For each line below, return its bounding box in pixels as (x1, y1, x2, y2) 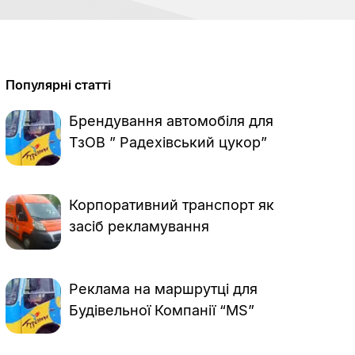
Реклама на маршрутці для (69, 281, 258, 297)
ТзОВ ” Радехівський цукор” (69, 134, 268, 151)
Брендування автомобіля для (69, 113, 274, 129)
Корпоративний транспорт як (69, 197, 275, 213)
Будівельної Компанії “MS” (69, 302, 255, 319)
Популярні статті (6, 77, 112, 93)
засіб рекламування (69, 218, 210, 235)
